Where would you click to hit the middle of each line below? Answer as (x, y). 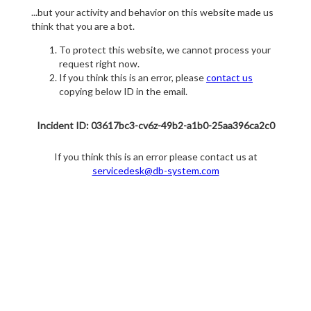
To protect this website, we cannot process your (165, 50)
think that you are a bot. (83, 26)
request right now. (99, 64)
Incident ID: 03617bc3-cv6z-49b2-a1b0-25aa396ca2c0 (155, 126)
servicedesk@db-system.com (155, 171)
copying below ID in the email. (123, 92)
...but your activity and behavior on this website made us (152, 12)
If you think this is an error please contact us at (155, 157)
